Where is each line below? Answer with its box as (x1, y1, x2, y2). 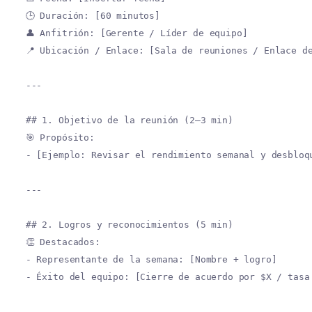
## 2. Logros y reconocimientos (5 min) (25, 219, 233, 230)
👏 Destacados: (25, 237, 100, 247)
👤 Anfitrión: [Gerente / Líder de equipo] (25, 28, 259, 38)
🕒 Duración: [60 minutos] (25, 10, 171, 21)
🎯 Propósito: (25, 132, 95, 143)
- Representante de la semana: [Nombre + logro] (25, 254, 277, 265)
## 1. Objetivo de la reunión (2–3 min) (25, 115, 233, 125)
